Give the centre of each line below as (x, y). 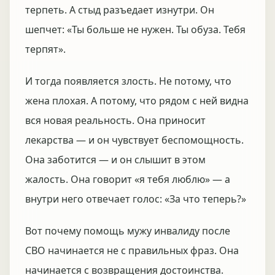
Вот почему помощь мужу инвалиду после (128, 231)
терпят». (45, 49)
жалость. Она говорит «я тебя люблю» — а (128, 179)
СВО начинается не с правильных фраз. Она (132, 250)
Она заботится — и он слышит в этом (115, 160)
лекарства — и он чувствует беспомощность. (134, 140)
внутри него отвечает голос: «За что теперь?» (136, 199)
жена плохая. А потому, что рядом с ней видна (137, 101)
